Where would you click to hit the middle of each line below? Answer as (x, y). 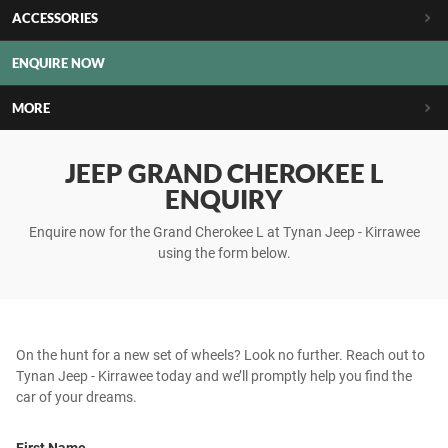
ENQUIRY (224, 199)
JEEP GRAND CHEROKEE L (224, 173)
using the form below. (224, 253)
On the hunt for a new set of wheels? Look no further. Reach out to (220, 355)
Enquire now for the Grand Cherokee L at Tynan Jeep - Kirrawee (224, 232)
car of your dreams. (76, 397)
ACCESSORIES (55, 18)
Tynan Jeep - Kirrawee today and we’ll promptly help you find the (214, 376)
